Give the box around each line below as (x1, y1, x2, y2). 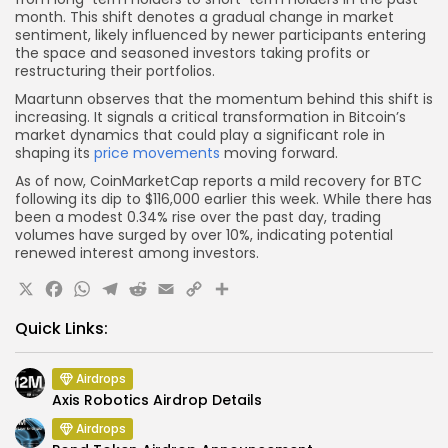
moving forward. (220, 142, 338, 163)
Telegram (99, 270, 247, 316)
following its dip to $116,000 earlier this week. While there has (15, 188, 432, 209)
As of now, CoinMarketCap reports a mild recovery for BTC (15, 170, 422, 191)
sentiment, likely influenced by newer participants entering (15, 24, 426, 45)
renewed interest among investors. (15, 242, 259, 263)
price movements (94, 142, 220, 163)
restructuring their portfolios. (15, 60, 215, 81)
